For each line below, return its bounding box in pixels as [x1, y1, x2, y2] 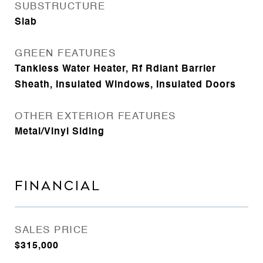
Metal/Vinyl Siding [15, 127, 104, 137]
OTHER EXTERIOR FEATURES [15, 112, 176, 122]
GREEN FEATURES [15, 49, 116, 59]
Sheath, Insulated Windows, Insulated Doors [15, 80, 236, 90]
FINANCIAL [15, 179, 101, 194]
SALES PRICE [15, 225, 89, 236]
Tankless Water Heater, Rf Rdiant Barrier [15, 65, 216, 75]
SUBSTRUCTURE [15, 2, 105, 12]
